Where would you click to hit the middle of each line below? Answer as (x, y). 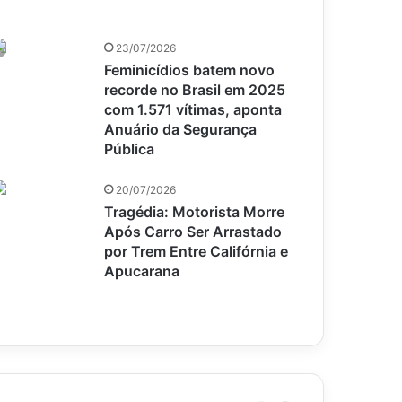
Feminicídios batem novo (190, 70)
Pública (130, 149)
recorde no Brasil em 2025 (195, 89)
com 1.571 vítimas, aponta (193, 109)
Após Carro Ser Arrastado (193, 231)
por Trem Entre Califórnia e (197, 251)
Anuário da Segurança (181, 129)
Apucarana (142, 271)
